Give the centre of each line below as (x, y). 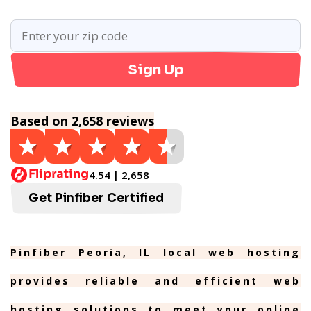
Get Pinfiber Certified (96, 198)
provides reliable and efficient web (155, 281)
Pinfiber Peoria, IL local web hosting (155, 252)
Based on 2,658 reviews (82, 121)
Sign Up (155, 70)
